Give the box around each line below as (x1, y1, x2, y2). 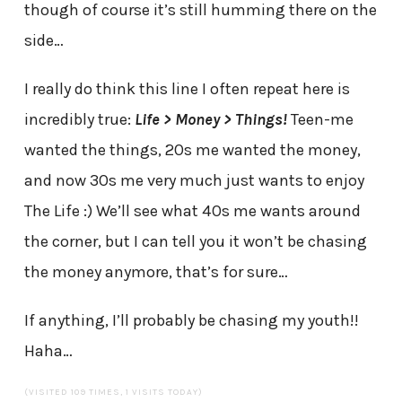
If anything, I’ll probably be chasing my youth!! (23, 310, 359, 330)
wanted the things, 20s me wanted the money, (23, 139, 361, 160)
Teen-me (286, 109, 354, 129)
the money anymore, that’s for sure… (23, 261, 288, 282)
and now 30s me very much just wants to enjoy (23, 170, 364, 190)
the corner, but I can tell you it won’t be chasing (23, 231, 367, 251)
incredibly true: (23, 109, 135, 129)
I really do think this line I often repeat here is (23, 78, 350, 99)
